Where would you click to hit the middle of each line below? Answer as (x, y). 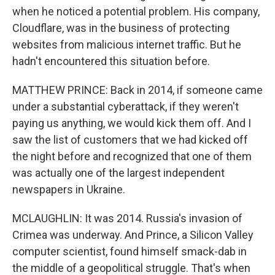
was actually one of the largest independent (118, 172)
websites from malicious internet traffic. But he (127, 44)
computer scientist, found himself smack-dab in (130, 251)
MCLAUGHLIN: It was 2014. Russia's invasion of (127, 218)
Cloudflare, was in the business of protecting (121, 28)
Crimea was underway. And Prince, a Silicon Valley (133, 234)
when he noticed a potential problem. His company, (136, 11)
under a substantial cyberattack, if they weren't (126, 106)
